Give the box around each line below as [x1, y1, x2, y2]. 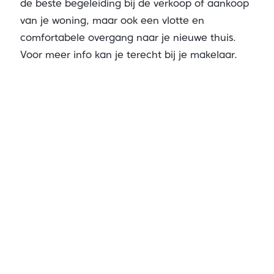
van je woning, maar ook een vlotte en [20, 15, 204, 26]
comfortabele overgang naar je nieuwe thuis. [20, 32, 236, 43]
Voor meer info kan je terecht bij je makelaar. [20, 49, 237, 61]
